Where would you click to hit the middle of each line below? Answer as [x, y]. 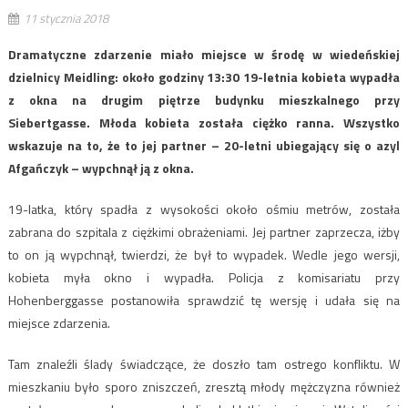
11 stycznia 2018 [66, 18]
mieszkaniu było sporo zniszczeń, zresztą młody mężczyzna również [204, 386]
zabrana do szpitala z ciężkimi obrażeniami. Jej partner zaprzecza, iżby [204, 231]
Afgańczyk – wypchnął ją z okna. [101, 168]
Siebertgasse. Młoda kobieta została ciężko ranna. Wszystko [204, 122]
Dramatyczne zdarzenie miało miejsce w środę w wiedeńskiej [204, 54]
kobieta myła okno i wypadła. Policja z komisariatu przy [204, 277]
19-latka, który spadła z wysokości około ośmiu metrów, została [204, 209]
